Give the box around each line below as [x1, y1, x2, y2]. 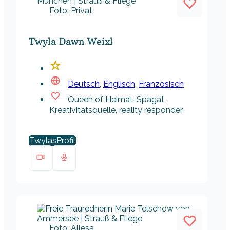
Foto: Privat [49, 6, 92, 16]
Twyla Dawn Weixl [29, 35, 113, 48]
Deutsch [68, 79, 100, 89]
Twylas [29, 136, 56, 146]
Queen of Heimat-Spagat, [68, 94, 166, 105]
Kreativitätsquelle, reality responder [49, 105, 183, 116]
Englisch [103, 79, 135, 89]
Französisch [139, 79, 184, 89]
